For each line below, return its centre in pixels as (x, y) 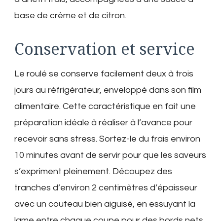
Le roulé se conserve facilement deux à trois (104, 74)
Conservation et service (105, 49)
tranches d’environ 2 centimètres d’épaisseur (106, 188)
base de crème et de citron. (70, 16)
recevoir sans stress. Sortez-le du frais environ (107, 139)
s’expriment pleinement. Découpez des (93, 172)
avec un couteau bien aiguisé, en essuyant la (105, 204)
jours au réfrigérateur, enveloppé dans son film (108, 90)
